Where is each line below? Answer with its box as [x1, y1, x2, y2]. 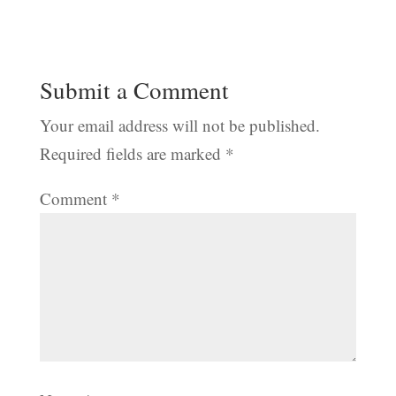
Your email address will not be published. [39, 113, 320, 136]
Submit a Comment [39, 73, 229, 106]
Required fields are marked [39, 141, 225, 164]
